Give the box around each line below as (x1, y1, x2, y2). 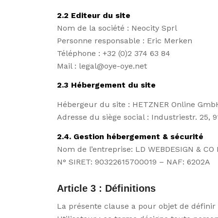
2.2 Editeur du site (57, 10, 131, 20)
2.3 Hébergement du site (57, 80, 156, 90)
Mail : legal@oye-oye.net (57, 61, 147, 71)
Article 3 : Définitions (57, 182, 156, 194)
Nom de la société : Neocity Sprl (57, 23, 178, 33)
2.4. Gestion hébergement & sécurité (57, 131, 204, 141)
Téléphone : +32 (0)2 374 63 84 (57, 48, 171, 58)
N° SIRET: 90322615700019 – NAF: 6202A (57, 157, 211, 166)
